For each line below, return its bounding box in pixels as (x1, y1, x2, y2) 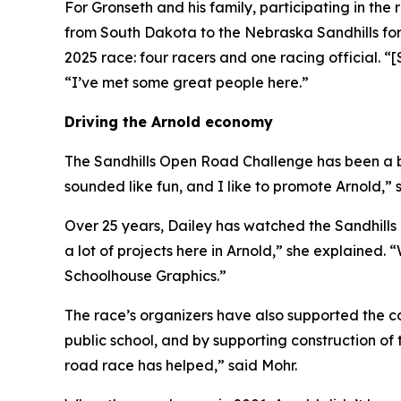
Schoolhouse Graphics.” (64, 267, 226, 286)
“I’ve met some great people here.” (64, 73, 309, 92)
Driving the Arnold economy (64, 113, 273, 132)
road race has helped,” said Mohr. (64, 356, 297, 375)
